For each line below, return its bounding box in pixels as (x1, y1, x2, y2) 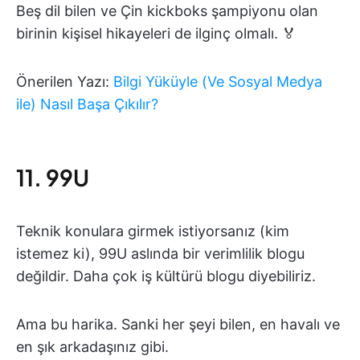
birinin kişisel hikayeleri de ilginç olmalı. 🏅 (16, 25, 297, 43)
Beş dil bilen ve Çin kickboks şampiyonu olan (16, 2, 318, 20)
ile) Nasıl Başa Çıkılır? (16, 96, 158, 113)
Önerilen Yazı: (16, 73, 113, 91)
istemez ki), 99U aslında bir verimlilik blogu (16, 245, 305, 263)
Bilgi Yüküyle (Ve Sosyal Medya (113, 73, 322, 91)
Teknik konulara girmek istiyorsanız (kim (16, 223, 289, 240)
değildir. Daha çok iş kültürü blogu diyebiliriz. (16, 268, 316, 285)
